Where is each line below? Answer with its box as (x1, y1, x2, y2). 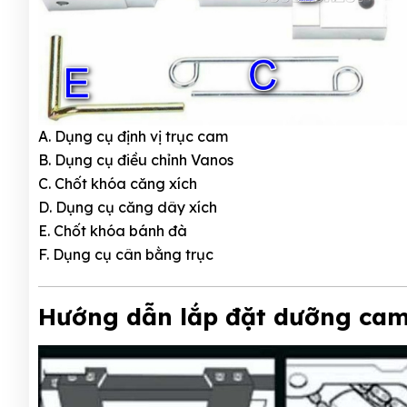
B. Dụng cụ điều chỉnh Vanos (38, 150, 237, 169)
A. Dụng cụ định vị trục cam (38, 126, 232, 145)
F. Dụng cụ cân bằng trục (38, 244, 213, 263)
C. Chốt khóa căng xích (38, 174, 201, 193)
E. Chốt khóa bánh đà (38, 221, 191, 240)
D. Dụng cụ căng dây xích (38, 197, 221, 216)
